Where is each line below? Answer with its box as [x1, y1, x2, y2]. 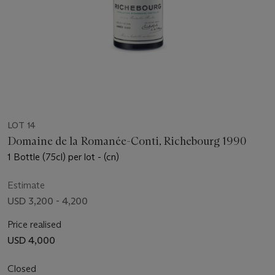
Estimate [7, 179, 45, 192]
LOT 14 [7, 120, 36, 131]
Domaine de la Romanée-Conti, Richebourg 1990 [7, 134, 246, 149]
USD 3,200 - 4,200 [7, 195, 88, 207]
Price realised [7, 219, 61, 231]
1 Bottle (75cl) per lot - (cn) [7, 151, 119, 163]
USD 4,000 [7, 234, 55, 247]
